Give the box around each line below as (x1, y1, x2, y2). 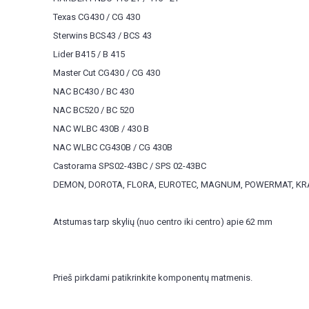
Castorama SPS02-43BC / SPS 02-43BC (53, 161, 206, 171)
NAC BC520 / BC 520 (53, 105, 134, 115)
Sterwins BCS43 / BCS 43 (53, 30, 152, 41)
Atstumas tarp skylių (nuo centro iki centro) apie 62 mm (53, 217, 272, 227)
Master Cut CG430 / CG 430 (53, 68, 160, 78)
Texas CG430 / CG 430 (53, 12, 140, 22)
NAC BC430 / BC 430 (53, 86, 134, 97)
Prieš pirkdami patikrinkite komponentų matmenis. (53, 272, 252, 283)
